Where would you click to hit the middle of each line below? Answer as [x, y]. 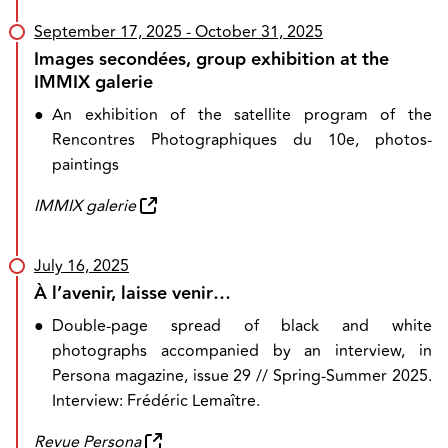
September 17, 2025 [108, 32]
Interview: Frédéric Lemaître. [156, 401]
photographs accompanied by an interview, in [242, 351]
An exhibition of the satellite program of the [242, 115]
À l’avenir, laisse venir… [132, 293]
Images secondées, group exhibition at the [211, 59]
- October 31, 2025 [252, 32]
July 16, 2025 [81, 266]
